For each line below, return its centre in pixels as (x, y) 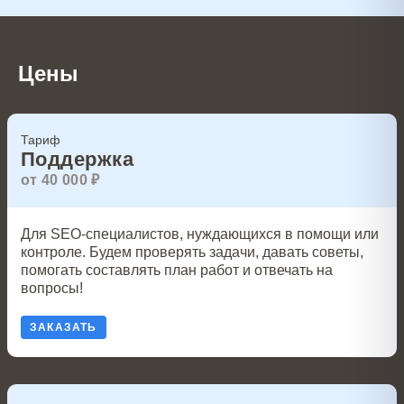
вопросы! (52, 288)
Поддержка (77, 159)
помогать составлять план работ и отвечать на (177, 270)
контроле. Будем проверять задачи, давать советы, (192, 252)
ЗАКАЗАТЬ (64, 327)
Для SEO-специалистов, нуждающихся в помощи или (200, 234)
